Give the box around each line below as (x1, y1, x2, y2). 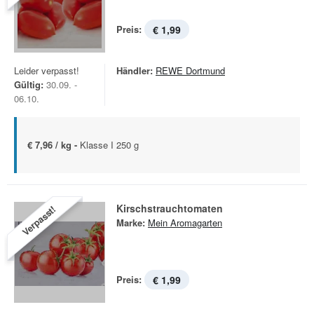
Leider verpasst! (14, 64, 79, 77)
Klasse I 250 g (80, 138, 139, 151)
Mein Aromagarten (148, 216, 222, 229)
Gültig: (14, 78, 43, 91)
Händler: (116, 64, 153, 77)
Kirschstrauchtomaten (116, 201, 223, 215)
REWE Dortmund (156, 64, 225, 77)
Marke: (116, 216, 145, 229)
